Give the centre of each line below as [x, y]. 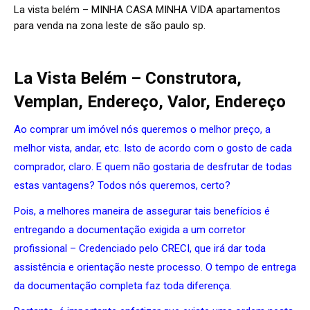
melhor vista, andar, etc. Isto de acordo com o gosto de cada [153, 148]
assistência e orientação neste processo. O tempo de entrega [155, 267]
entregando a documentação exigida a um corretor [130, 229]
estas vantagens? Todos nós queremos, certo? [122, 185]
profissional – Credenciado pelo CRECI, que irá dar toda [140, 248]
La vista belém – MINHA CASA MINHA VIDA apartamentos [147, 9]
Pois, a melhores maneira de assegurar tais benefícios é [142, 211]
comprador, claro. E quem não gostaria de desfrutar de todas [153, 166]
